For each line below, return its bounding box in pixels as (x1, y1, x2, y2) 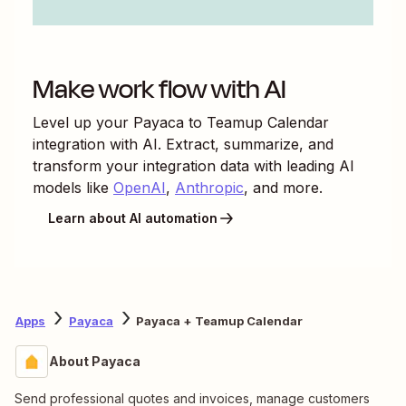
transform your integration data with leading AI (33, 156, 354, 175)
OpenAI (113, 178, 166, 197)
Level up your (33, 112, 133, 131)
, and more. (244, 178, 323, 197)
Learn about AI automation (48, 210, 217, 227)
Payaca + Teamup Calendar (136, 314, 303, 329)
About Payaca (49, 353, 140, 369)
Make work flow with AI (33, 69, 286, 109)
